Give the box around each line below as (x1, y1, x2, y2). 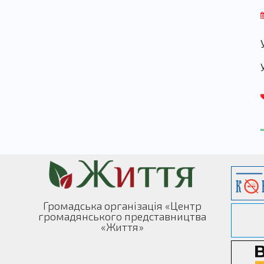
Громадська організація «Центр (42, 199, 202, 212)
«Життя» (100, 220, 144, 233)
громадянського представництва (38, 209, 206, 223)
